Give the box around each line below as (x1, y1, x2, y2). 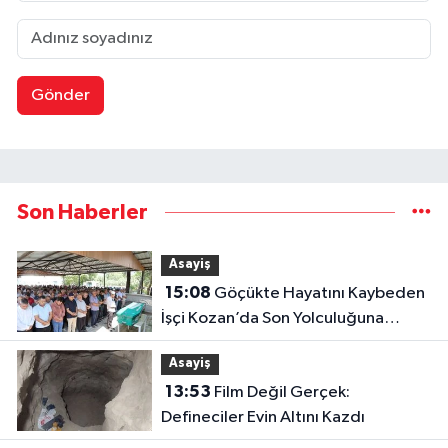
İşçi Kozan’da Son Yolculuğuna (160, 310, 384, 328)
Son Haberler (17, 202, 148, 224)
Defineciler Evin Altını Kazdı (160, 409, 365, 427)
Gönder (30, 86, 90, 104)
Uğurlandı (160, 335, 235, 353)
